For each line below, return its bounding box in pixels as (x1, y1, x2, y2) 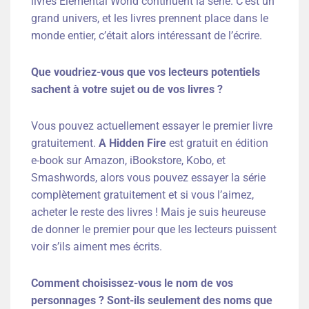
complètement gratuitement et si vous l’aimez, (31, 188, 254, 202)
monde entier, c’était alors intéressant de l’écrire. (31, 29, 262, 43)
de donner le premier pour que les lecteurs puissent (31, 223, 277, 237)
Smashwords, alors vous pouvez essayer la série (31, 171, 266, 185)
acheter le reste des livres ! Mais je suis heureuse (31, 206, 266, 219)
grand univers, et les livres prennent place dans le (31, 12, 268, 26)
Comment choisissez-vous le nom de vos (31, 277, 233, 290)
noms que (223, 294, 272, 308)
